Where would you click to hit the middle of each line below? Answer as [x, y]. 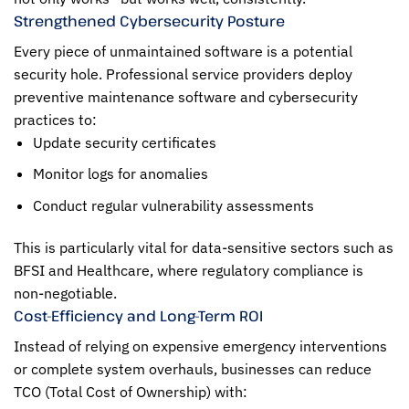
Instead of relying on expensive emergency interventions [200, 346]
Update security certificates [124, 142]
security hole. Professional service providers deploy [183, 73]
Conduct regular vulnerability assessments [173, 205]
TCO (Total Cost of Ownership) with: [131, 391]
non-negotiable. [65, 293]
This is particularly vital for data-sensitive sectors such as [204, 247]
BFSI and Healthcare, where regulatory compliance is [189, 270]
